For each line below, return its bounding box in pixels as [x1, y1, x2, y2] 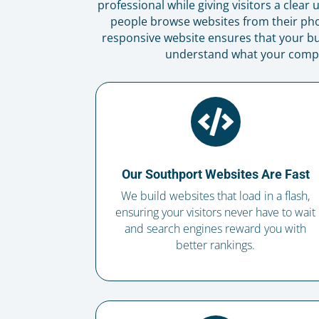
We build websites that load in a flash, [121, 188, 310, 204]
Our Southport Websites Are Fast [121, 167, 310, 182]
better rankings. [176, 237, 256, 253]
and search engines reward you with [125, 221, 307, 237]
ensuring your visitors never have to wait [115, 204, 316, 221]
